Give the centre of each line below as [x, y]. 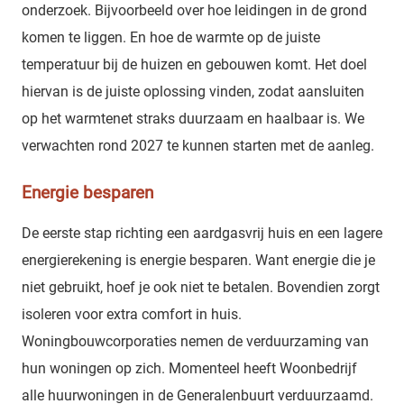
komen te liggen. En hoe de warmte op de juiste [171, 38]
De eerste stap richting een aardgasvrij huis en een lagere [202, 234]
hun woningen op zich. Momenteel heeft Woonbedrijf [189, 369]
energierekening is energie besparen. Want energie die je [198, 261]
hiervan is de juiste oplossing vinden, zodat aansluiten [193, 92]
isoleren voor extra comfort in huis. [132, 315]
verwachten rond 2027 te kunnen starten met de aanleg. [198, 146]
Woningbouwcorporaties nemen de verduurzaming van [195, 342]
